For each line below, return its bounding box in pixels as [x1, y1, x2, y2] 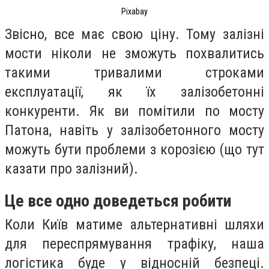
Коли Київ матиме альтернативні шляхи [5, 216, 264, 234]
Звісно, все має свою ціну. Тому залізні [5, 25, 264, 43]
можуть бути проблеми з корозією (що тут [5, 141, 264, 158]
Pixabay [121, 7, 148, 17]
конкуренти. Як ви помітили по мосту [5, 102, 264, 119]
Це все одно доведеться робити [5, 191, 231, 211]
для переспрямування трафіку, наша [5, 235, 264, 253]
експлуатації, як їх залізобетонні [5, 83, 264, 100]
